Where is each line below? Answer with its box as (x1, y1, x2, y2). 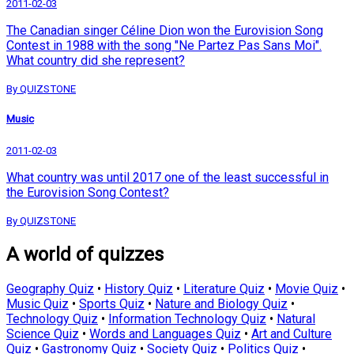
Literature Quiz (183, 281, 265, 297)
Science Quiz (6, 326, 79, 342)
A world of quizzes (6, 243, 164, 266)
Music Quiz (6, 296, 69, 312)
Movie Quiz (275, 281, 338, 297)
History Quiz (104, 281, 173, 297)
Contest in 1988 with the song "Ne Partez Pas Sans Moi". (6, 38, 322, 54)
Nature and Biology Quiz (155, 296, 288, 312)
